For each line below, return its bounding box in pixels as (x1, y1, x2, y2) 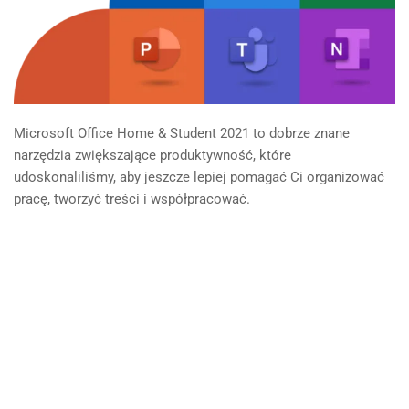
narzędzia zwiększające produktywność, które (14, 147, 291, 164)
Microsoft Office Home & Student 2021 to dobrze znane (14, 125, 350, 142)
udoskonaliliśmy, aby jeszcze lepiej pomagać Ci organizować (14, 169, 384, 186)
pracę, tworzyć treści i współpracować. (14, 191, 250, 208)
